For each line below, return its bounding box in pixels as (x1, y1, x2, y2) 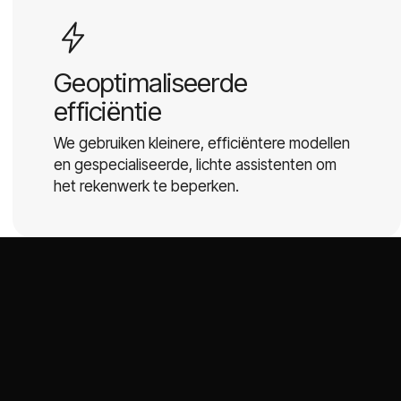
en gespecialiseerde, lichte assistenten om (54, 155, 337, 174)
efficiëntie (54, 94, 161, 127)
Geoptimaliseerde (54, 65, 248, 98)
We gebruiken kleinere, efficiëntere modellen (54, 133, 350, 152)
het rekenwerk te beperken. (54, 176, 239, 195)
